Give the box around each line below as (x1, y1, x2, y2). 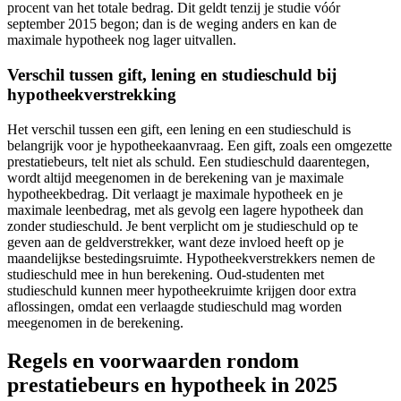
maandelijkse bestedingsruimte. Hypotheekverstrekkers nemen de (7, 250, 375, 266)
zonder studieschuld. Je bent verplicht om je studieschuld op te (7, 218, 358, 234)
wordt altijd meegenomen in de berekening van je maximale (7, 169, 344, 185)
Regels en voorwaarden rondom (7, 348, 299, 372)
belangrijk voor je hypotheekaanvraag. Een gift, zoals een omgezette (7, 137, 392, 153)
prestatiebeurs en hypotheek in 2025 (7, 372, 337, 397)
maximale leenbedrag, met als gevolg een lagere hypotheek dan (7, 201, 363, 218)
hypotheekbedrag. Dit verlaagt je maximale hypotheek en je (7, 185, 343, 201)
